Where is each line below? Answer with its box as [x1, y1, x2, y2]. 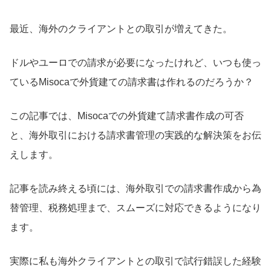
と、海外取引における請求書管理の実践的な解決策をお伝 [10, 129, 261, 140]
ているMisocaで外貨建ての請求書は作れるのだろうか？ [10, 76, 253, 87]
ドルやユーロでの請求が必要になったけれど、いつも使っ [10, 57, 261, 68]
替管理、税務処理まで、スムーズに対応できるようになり [10, 202, 261, 213]
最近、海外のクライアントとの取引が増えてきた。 [10, 23, 232, 34]
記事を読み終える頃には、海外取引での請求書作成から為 [10, 183, 261, 194]
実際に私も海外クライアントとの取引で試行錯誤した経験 [10, 255, 261, 266]
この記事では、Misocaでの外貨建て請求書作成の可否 [10, 110, 244, 121]
